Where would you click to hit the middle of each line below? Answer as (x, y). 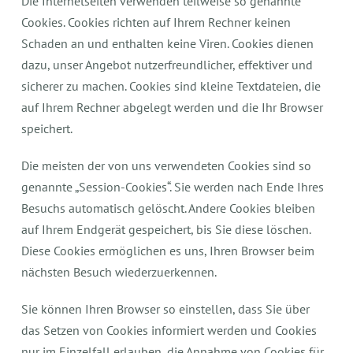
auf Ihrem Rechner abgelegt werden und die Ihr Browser (173, 107)
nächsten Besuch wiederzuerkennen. (119, 272)
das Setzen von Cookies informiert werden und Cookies (169, 330)
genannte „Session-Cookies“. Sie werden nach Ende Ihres (173, 187)
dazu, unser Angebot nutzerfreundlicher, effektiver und (167, 65)
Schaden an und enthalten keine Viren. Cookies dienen (168, 43)
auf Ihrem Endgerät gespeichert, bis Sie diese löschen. (166, 229)
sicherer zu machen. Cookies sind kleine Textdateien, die (171, 86)
